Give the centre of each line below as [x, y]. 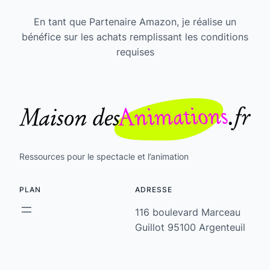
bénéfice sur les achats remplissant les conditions [135, 37]
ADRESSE [154, 189]
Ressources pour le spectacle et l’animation [104, 156]
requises [135, 52]
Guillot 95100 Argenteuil [190, 227]
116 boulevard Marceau [188, 212]
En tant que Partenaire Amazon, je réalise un [135, 22]
